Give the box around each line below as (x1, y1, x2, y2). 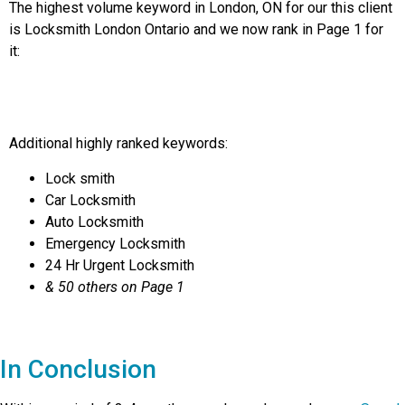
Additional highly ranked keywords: (9, 135, 228, 153)
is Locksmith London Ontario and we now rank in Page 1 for (9, 20, 383, 38)
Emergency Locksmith (45, 234, 185, 252)
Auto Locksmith (45, 212, 144, 231)
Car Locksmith (45, 191, 136, 209)
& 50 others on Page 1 (45, 278, 184, 296)
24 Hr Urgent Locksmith (45, 256, 194, 274)
